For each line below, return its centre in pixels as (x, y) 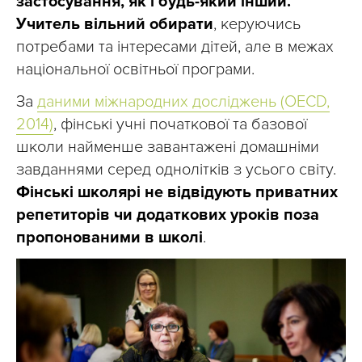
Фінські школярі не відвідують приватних (177, 193)
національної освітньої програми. (135, 70)
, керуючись (257, 25)
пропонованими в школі (109, 238)
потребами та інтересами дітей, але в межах (175, 47)
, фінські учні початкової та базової (180, 125)
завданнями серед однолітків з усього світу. (176, 170)
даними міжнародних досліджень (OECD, (183, 102)
